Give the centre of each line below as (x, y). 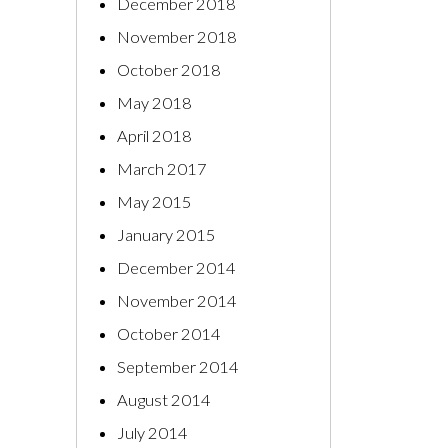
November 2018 (177, 37)
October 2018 (169, 70)
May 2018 (154, 103)
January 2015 (166, 235)
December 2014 (176, 268)
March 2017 (162, 169)
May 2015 (154, 202)
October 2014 (169, 334)
